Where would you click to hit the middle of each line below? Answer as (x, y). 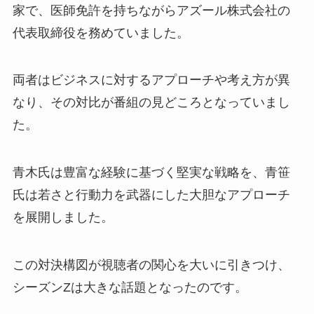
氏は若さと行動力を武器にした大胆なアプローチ (151, 195)
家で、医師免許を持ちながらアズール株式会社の (151, 10)
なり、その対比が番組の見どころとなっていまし (151, 103)
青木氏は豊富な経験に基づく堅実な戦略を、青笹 (151, 173)
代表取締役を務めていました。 (101, 33)
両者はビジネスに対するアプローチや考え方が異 (151, 80)
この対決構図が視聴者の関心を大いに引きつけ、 (151, 265)
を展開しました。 (63, 218)
